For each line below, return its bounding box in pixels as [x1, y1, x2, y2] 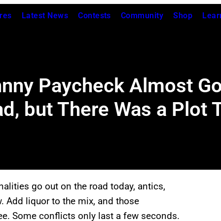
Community [120, 11, 164, 20]
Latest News [21, 11, 69, 20]
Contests [78, 11, 111, 20]
